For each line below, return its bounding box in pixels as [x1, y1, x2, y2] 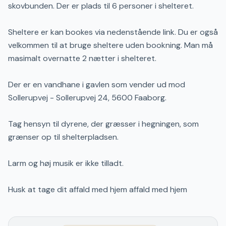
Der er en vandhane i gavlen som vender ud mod [8, 79, 185, 90]
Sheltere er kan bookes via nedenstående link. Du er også [8, 27, 218, 37]
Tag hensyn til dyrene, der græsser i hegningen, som [8, 119, 199, 129]
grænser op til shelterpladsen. [8, 132, 119, 142]
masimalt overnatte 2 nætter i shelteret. [8, 53, 156, 64]
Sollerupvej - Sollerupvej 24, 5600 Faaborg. [8, 92, 166, 103]
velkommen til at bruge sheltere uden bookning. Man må [8, 40, 213, 50]
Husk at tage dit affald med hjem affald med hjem [8, 184, 187, 195]
